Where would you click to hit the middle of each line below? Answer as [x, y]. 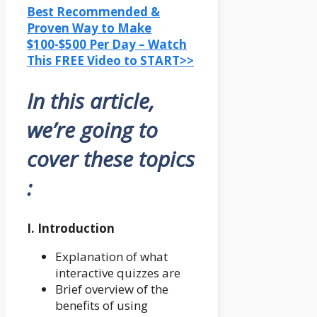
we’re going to [92, 130]
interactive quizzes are [118, 273]
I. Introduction [71, 229]
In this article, [91, 101]
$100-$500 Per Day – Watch [107, 45]
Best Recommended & [93, 12]
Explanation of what [111, 257]
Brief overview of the [112, 289]
